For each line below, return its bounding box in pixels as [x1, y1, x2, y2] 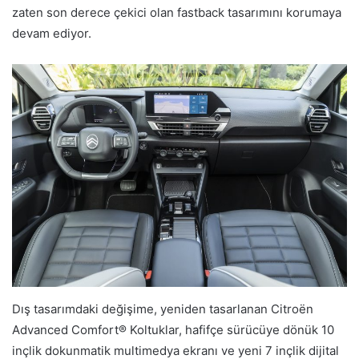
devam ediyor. [12, 25, 91, 41]
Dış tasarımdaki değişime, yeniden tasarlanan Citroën [12, 301, 313, 317]
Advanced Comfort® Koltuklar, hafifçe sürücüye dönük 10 [12, 322, 334, 338]
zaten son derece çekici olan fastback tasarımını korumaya [12, 4, 341, 20]
